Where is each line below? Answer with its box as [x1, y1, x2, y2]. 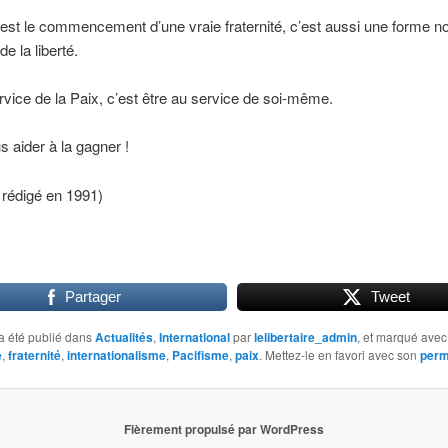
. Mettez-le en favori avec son [258, 346, 420, 364]
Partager [64, 288, 121, 306]
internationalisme [66, 346, 166, 365]
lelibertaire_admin [253, 328, 357, 347]
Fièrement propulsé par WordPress [124, 419, 324, 438]
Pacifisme [171, 346, 229, 365]
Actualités [94, 328, 153, 347]
